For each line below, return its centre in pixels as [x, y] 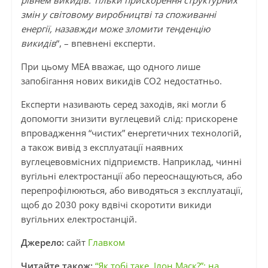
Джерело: [43, 243]
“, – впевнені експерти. [106, 43]
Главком [106, 243]
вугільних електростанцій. [80, 219]
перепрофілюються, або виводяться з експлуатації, [132, 191]
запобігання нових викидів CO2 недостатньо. [121, 81]
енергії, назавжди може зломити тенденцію [115, 29]
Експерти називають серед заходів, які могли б [123, 104]
